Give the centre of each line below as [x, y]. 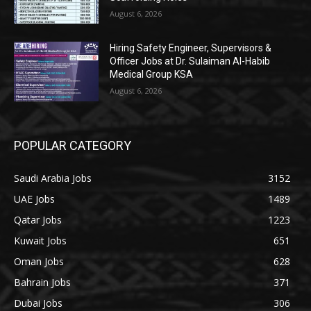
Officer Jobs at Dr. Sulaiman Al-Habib [190, 61]
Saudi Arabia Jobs [53, 178]
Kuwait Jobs [40, 241]
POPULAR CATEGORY [73, 146]
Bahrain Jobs [42, 283]
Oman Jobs [39, 262]
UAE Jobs [34, 199]
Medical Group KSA [152, 75]
